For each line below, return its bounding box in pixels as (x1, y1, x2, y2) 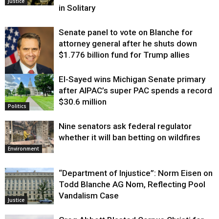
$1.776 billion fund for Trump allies (59, 49, 190, 60)
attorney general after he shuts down (59, 38, 197, 48)
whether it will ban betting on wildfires (59, 132, 200, 142)
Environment (8, 145, 39, 153)
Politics (8, 102, 26, 109)
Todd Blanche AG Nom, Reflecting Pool (59, 179, 205, 189)
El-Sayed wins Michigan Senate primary (59, 74, 205, 84)
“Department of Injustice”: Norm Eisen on (59, 168, 213, 178)
